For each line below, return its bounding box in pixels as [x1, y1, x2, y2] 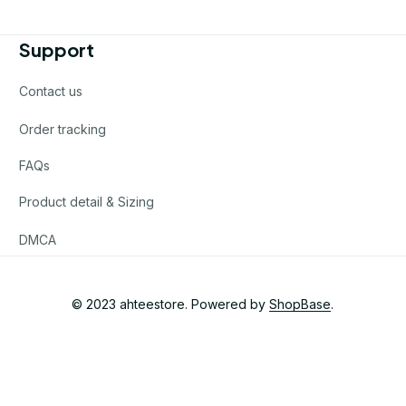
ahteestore [120, 295, 186, 312]
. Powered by [185, 295, 270, 312]
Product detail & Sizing [19, 193, 155, 209]
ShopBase [269, 295, 332, 312]
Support [19, 38, 95, 62]
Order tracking [19, 121, 107, 137]
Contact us [19, 82, 83, 99]
